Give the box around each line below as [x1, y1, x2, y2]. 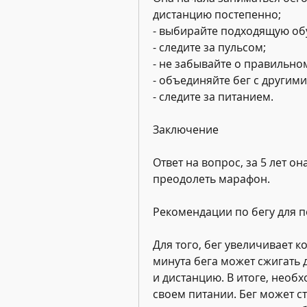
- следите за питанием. [153, 89, 273, 105]
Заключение [153, 122, 219, 138]
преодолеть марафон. [153, 171, 270, 187]
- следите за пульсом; [153, 40, 266, 56]
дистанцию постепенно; [153, 7, 281, 23]
